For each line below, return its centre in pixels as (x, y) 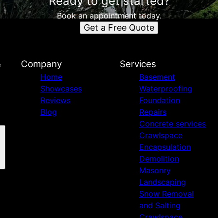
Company (41, 64)
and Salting (160, 205)
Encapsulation (165, 147)
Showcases (61, 89)
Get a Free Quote (119, 27)
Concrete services (172, 124)
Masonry (155, 170)
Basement (157, 77)
